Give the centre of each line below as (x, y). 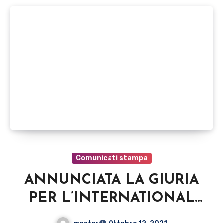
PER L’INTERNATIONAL (111, 198)
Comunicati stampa (111, 158)
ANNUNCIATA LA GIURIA (111, 180)
